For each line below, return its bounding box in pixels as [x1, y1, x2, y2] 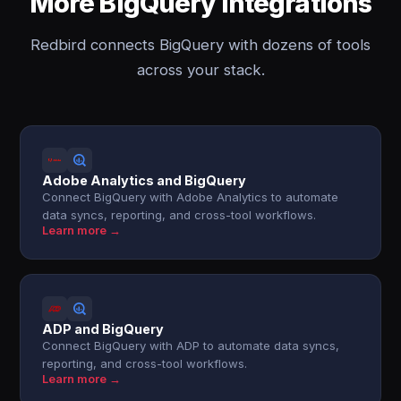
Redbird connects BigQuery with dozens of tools [30, 36, 371, 54]
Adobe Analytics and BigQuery [42, 173, 247, 188]
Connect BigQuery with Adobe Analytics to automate [42, 190, 339, 204]
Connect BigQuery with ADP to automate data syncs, [42, 338, 340, 353]
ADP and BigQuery [42, 321, 165, 337]
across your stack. [136, 61, 265, 79]
